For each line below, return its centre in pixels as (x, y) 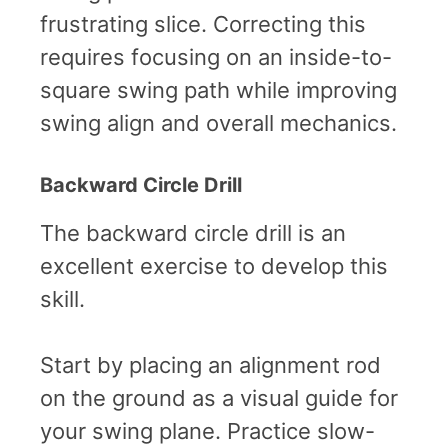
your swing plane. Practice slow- (207, 430)
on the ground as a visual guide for (219, 397)
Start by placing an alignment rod (210, 364)
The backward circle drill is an (193, 232)
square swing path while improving (218, 89)
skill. (62, 298)
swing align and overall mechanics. (218, 122)
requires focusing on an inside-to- (216, 56)
